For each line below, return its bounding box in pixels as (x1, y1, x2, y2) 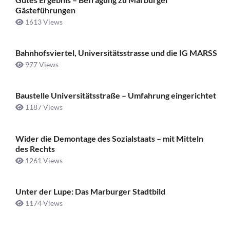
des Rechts (15, 143, 55, 154)
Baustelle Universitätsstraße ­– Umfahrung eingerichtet (15, 90, 216, 101)
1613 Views (24, 17, 63, 26)
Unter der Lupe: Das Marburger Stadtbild (15, 186, 165, 197)
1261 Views (24, 156, 63, 165)
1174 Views (24, 199, 63, 208)
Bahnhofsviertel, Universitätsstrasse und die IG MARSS (15, 47, 217, 57)
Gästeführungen (15, 5, 75, 15)
